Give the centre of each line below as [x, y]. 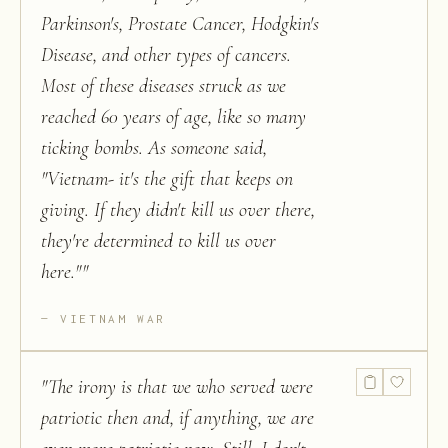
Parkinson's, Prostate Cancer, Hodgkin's [180, 24]
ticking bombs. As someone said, [154, 148]
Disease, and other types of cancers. [166, 55]
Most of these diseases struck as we [163, 86]
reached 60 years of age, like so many [173, 117]
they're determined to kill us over [158, 241]
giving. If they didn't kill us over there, [178, 210]
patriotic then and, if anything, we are [177, 418]
